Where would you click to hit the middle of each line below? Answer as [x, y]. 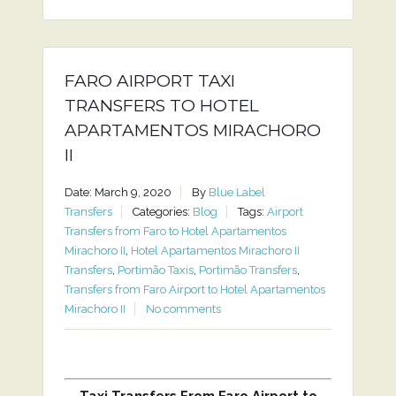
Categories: [162, 212]
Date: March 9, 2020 [118, 192]
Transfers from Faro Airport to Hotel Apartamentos [194, 289]
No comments [183, 309]
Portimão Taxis [155, 270]
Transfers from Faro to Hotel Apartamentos [175, 231]
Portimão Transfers [247, 270]
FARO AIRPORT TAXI [149, 81]
